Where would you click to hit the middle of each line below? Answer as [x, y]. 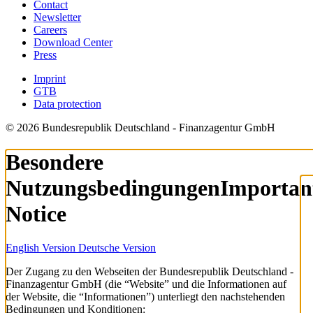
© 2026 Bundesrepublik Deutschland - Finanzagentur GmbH [140, 128]
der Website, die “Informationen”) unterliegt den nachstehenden [145, 297]
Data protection [67, 104]
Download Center [73, 43]
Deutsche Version [117, 248]
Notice [36, 213]
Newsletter [57, 17]
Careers [50, 30]
